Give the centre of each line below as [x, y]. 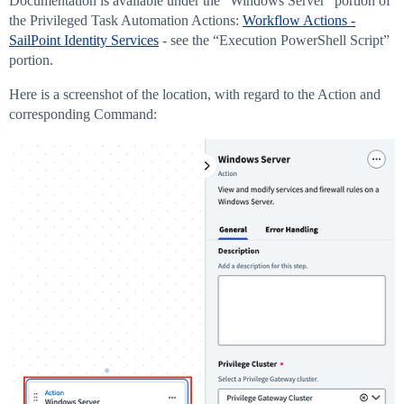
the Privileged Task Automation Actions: [126, 21]
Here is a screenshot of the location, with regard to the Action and [195, 95]
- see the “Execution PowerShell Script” [274, 41]
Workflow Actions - [299, 21]
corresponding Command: [83, 115]
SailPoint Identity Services [84, 41]
